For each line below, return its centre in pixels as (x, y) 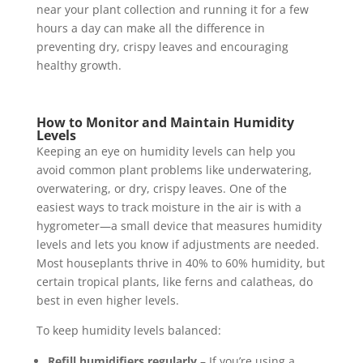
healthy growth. (79, 65)
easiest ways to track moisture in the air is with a (169, 207)
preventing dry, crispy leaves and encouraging (162, 46)
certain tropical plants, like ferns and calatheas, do (174, 281)
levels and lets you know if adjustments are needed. (177, 244)
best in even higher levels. (107, 300)
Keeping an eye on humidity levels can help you (166, 151)
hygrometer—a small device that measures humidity (179, 225)
